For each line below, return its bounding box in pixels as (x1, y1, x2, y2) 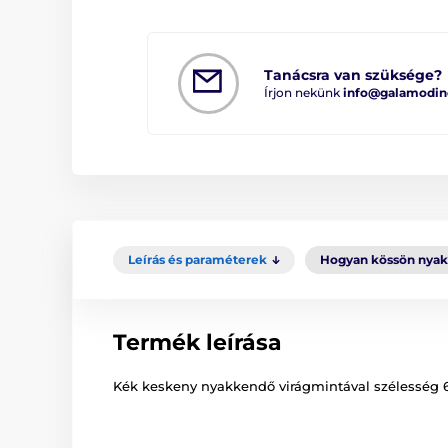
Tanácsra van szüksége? (264, 65, 442, 84)
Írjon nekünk (264, 84, 343, 100)
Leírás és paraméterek (128, 251, 267, 267)
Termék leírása (113, 328, 282, 356)
